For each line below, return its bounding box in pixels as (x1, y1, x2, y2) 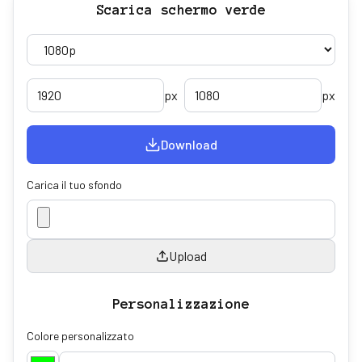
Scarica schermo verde (96, 2, 266, 17)
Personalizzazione (112, 297, 250, 311)
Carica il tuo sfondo (27, 178, 122, 192)
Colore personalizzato (27, 329, 134, 343)
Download (161, 137, 217, 152)
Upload (168, 248, 207, 263)
